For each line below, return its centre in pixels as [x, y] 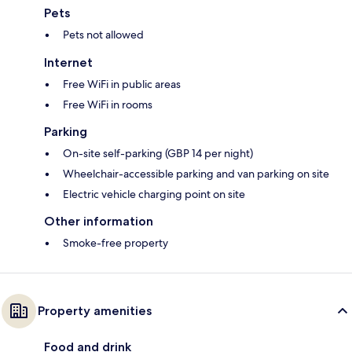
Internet [68, 62]
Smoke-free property [115, 242]
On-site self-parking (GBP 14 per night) [158, 153]
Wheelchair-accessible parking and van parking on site [196, 173]
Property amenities [95, 310]
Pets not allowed [103, 34]
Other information [99, 221]
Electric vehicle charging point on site [154, 194]
